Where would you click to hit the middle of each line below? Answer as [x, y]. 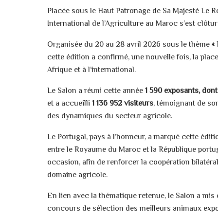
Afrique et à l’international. [91, 70]
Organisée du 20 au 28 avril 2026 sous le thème [129, 45]
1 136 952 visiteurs [123, 104]
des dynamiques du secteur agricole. [110, 117]
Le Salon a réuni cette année [96, 91]
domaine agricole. [77, 175]
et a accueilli [70, 104]
